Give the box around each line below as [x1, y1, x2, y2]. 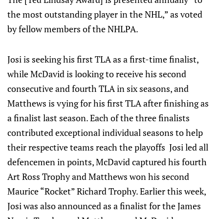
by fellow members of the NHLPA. [7, 23, 138, 35]
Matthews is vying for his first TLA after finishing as [7, 97, 209, 109]
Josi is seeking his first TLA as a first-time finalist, [7, 53, 198, 65]
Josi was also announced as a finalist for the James [7, 200, 201, 212]
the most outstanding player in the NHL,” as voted [7, 8, 202, 20]
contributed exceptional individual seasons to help [7, 127, 203, 138]
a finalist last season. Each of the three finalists [7, 112, 190, 124]
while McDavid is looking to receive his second [7, 68, 186, 80]
